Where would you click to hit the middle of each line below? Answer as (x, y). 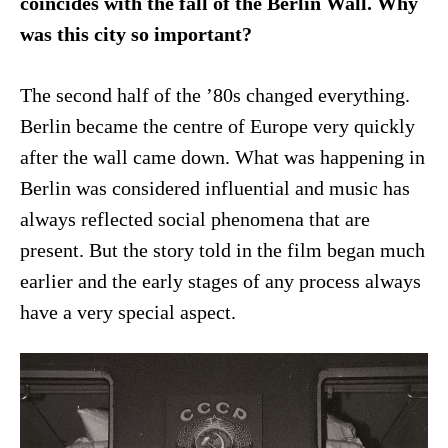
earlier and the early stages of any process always (220, 281)
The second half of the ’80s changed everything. (214, 95)
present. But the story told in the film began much (222, 250)
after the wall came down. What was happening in (222, 157)
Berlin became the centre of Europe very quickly (217, 126)
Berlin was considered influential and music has (214, 188)
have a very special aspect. (127, 312)
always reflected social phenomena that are (194, 219)
